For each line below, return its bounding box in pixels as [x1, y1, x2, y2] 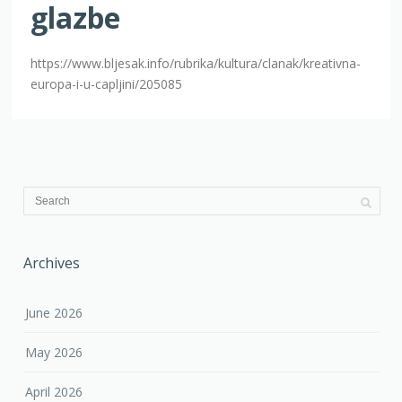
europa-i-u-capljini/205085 [31, 74, 183, 92]
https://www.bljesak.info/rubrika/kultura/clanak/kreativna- [31, 54, 362, 72]
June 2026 [25, 303, 83, 321]
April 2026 [25, 382, 83, 400]
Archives [23, 252, 81, 273]
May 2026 [25, 343, 83, 361]
